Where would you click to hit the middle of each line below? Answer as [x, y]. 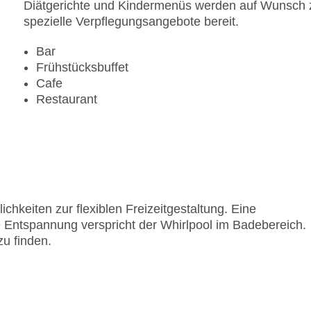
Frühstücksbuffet [82, 68]
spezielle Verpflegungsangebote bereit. [131, 22]
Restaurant [67, 100]
